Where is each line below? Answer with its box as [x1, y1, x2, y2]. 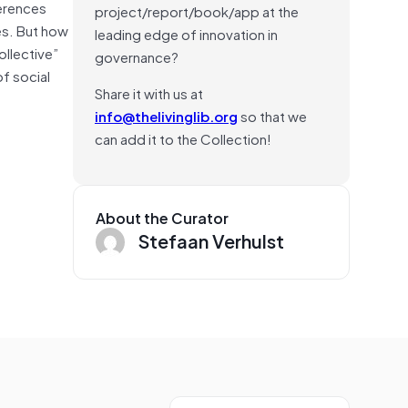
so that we [238, 104, 307, 127]
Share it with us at [95, 81, 203, 104]
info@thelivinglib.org [95, 104, 238, 127]
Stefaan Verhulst [138, 225, 284, 255]
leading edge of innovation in [95, 22, 278, 45]
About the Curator [96, 205, 229, 229]
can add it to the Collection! [95, 127, 271, 149]
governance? [95, 45, 178, 67]
